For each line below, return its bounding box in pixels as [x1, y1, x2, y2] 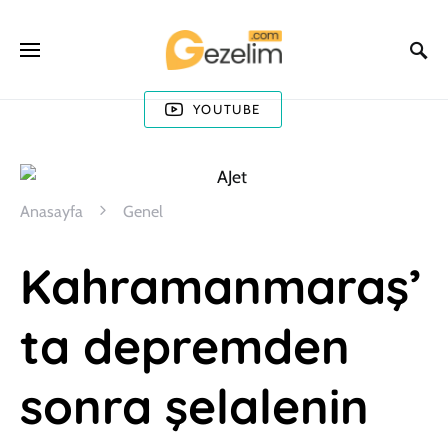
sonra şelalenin [20, 376, 369, 436]
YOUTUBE [192, 100, 261, 117]
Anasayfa [20, 202, 83, 221]
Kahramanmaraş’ [20, 256, 422, 316]
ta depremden [20, 316, 350, 376]
